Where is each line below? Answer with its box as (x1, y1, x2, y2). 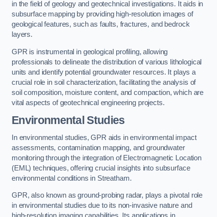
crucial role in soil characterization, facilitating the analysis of (12, 78, 196, 86)
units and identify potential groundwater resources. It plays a (12, 68, 196, 76)
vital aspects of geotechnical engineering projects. (12, 98, 165, 107)
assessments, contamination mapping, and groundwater (12, 143, 185, 152)
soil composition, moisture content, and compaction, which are (12, 88, 204, 96)
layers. (12, 30, 32, 38)
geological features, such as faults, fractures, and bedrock (12, 20, 190, 28)
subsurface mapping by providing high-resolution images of (12, 10, 193, 18)
